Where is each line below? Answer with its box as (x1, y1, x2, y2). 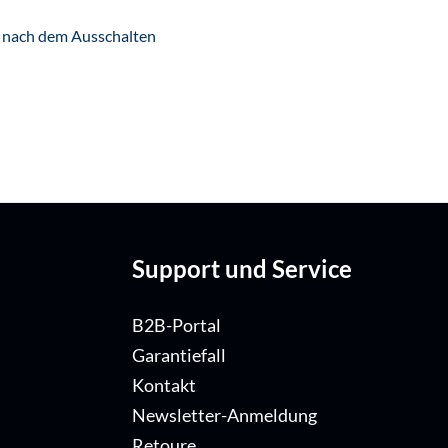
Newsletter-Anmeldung (132, 404, 317, 426)
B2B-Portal (132, 314, 221, 336)
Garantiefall (132, 344, 226, 366)
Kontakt (132, 374, 196, 396)
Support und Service (132, 253, 352, 283)
